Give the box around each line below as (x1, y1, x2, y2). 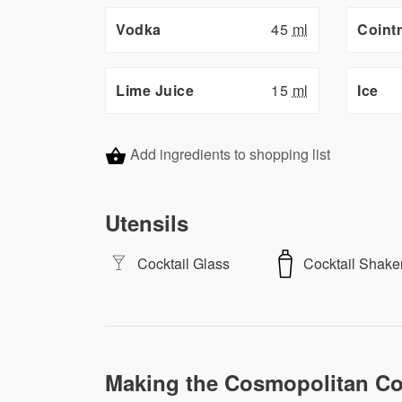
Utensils (105, 206, 188, 238)
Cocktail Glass (137, 253, 230, 275)
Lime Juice (116, 79, 195, 100)
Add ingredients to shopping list (130, 143, 330, 164)
